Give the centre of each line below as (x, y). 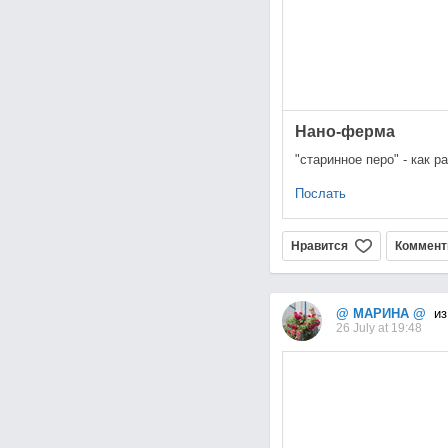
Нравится (319, 246)
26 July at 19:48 (378, 328)
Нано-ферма (344, 132)
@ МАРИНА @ (380, 314)
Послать (320, 194)
